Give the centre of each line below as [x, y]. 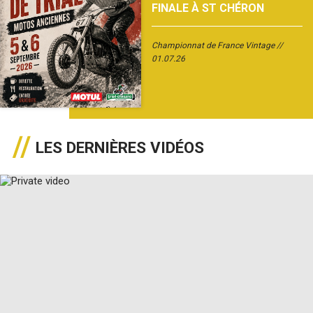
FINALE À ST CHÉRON [208, 8]
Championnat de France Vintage [213, 46]
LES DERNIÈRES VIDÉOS [120, 147]
